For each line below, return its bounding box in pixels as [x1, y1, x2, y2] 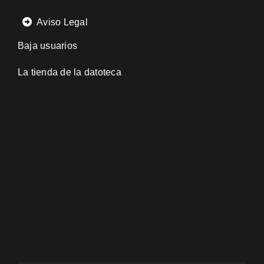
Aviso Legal [37, 17, 88, 28]
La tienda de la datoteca [17, 67, 121, 78]
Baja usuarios [17, 41, 78, 51]
